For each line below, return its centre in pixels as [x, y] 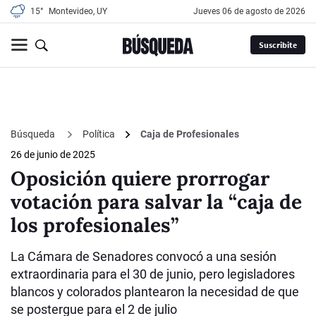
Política [99, 134]
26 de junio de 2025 [53, 155]
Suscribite [278, 45]
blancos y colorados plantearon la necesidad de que [155, 292]
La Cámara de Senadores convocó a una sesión [144, 257]
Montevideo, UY [78, 11]
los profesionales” [95, 225]
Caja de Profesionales [190, 134]
